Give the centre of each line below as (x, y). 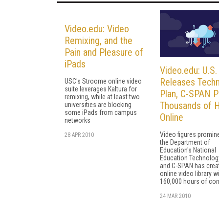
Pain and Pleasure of (104, 52)
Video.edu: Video (97, 29)
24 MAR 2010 (175, 196)
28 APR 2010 (79, 135)
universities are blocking (98, 104)
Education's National (188, 150)
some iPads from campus (101, 112)
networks (77, 120)
